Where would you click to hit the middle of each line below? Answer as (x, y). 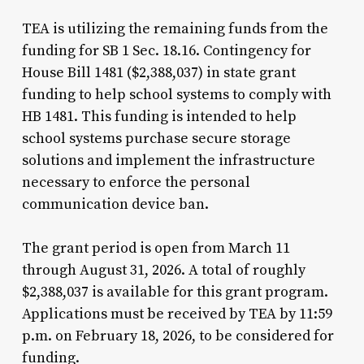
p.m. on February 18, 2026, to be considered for (178, 336)
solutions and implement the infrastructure (168, 160)
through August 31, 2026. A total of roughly (163, 270)
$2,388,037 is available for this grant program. (175, 292)
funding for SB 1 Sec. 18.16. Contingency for (166, 50)
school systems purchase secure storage (156, 138)
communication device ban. (115, 204)
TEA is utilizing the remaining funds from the (175, 28)
